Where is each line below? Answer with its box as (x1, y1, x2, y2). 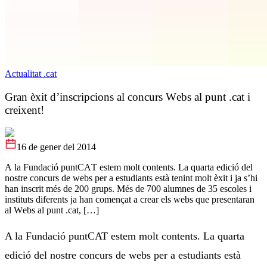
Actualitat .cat (5, 69, 57, 79)
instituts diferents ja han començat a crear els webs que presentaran (5, 194, 254, 205)
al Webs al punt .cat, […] (5, 205, 99, 216)
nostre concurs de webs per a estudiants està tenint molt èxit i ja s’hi (5, 173, 257, 184)
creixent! (5, 103, 44, 116)
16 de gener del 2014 (17, 142, 96, 153)
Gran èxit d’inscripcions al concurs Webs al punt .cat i (5, 90, 250, 103)
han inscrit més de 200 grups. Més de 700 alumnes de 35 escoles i (5, 184, 252, 194)
